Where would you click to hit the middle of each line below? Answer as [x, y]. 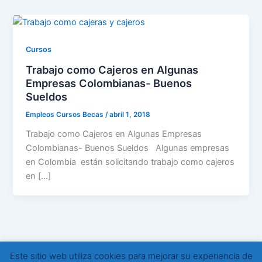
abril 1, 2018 [130, 114]
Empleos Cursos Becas [66, 114]
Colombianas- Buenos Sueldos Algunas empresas [128, 148]
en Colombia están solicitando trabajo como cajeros [130, 162]
